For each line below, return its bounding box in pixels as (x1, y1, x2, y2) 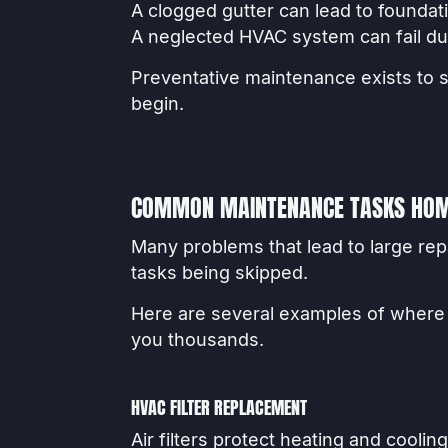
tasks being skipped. (130, 261, 308, 283)
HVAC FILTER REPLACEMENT (130, 394, 307, 422)
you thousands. (130, 328, 264, 350)
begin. (130, 92, 184, 114)
